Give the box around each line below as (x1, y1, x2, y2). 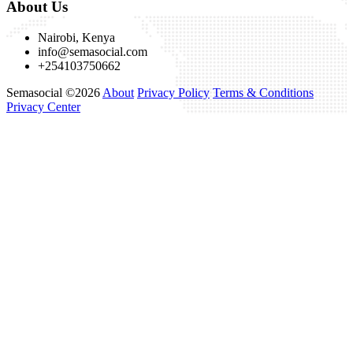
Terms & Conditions (213, 86, 314, 100)
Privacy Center (6, 100, 80, 114)
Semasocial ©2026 (6, 86, 100, 100)
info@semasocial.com (38, 45, 147, 59)
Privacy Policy (137, 86, 210, 100)
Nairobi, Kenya (38, 31, 115, 45)
